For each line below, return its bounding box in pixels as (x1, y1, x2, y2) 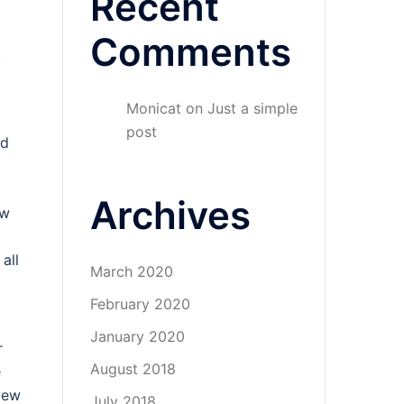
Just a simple (207, 99, 298, 117)
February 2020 (89, 295, 190, 313)
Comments (89, 29, 291, 75)
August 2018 (89, 360, 176, 378)
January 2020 (89, 327, 185, 345)
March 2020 (89, 262, 173, 280)
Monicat (125, 99, 181, 117)
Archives (89, 192, 251, 238)
